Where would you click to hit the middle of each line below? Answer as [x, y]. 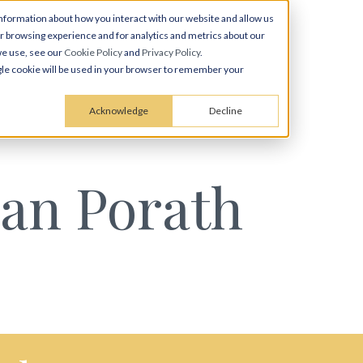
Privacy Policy [171, 52]
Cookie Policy [93, 52]
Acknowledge [118, 111]
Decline [225, 111]
